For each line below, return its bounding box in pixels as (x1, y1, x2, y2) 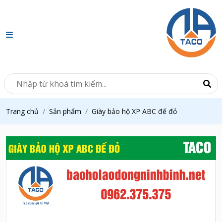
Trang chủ (6, 107, 39, 116)
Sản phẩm (49, 107, 81, 116)
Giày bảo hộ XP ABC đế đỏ (92, 107, 177, 116)
